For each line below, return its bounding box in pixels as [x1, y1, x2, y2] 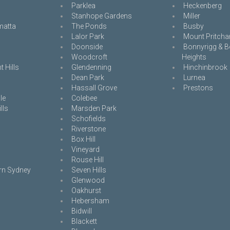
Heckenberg [183, 2, 222, 10]
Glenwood [71, 176, 105, 184]
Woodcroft [71, 53, 107, 61]
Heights [182, 53, 207, 61]
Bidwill [71, 207, 92, 215]
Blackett [71, 217, 97, 225]
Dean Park [71, 73, 104, 82]
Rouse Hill [71, 156, 104, 164]
